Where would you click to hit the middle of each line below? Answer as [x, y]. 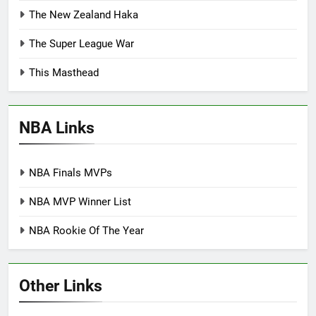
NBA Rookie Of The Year [86, 231]
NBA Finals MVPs [71, 173]
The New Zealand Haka [84, 15]
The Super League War [81, 44]
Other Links [61, 286]
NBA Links [57, 128]
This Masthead [64, 73]
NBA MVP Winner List [80, 202]
